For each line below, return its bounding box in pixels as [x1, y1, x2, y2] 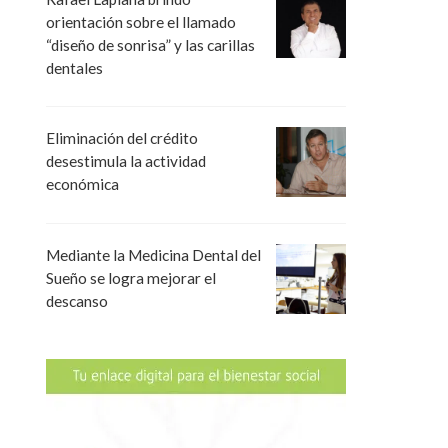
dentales [46, 59, 103, 78]
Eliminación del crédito [46, 129, 198, 148]
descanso [46, 291, 108, 310]
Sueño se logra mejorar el [46, 268, 216, 287]
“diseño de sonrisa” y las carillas [46, 36, 255, 55]
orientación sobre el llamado [46, 13, 236, 32]
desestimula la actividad [46, 152, 206, 171]
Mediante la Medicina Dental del [46, 245, 261, 264]
